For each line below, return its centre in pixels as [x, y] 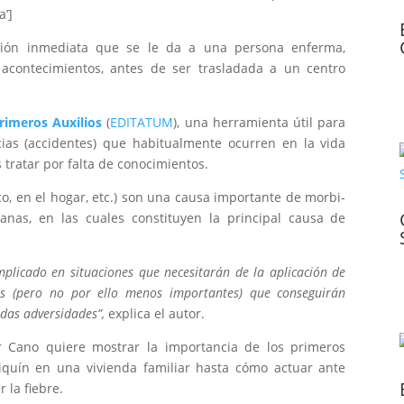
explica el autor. [157, 314]
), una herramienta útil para [260, 123]
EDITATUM [142, 123]
